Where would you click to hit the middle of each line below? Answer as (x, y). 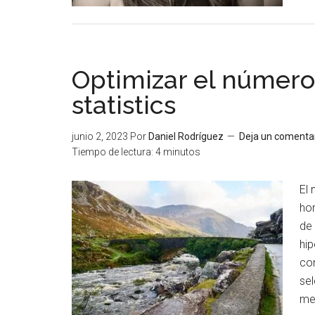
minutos (182, 152)
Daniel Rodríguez (186, 136)
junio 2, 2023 (100, 136)
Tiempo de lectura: (112, 152)
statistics (124, 105)
